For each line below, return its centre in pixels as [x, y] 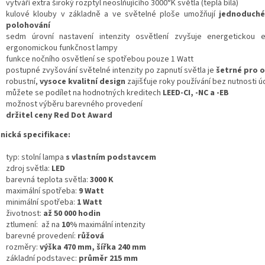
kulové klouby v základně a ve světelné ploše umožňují [113, 14]
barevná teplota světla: [48, 180]
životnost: [24, 214]
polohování [28, 26]
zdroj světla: [29, 169]
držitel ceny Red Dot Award [59, 116]
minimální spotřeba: [41, 203]
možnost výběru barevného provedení [74, 104]
